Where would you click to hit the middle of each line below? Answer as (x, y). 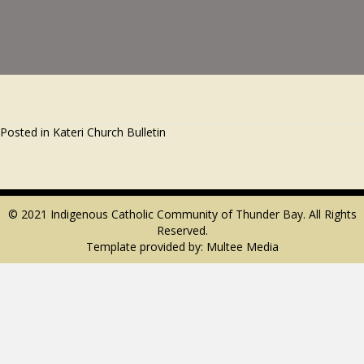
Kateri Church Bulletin (109, 132)
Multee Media (242, 247)
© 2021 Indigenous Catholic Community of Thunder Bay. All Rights (182, 214)
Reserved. (182, 231)
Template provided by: (146, 247)
